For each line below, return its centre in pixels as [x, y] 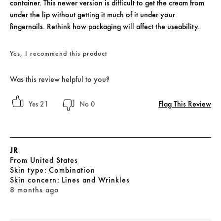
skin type [30, 170]
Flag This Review [185, 104]
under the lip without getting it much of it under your [92, 15]
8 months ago [35, 190]
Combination [72, 170]
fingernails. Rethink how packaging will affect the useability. [105, 27]
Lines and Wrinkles [96, 180]
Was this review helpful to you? [60, 79]
